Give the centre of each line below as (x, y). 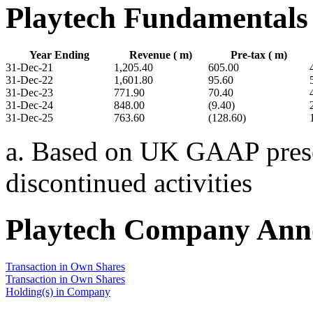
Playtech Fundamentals (157, 18)
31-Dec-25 (29, 118)
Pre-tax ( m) (259, 55)
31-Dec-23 (29, 93)
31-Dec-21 (29, 68)
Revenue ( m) (161, 55)
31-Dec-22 (29, 80)
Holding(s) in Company (58, 291)
